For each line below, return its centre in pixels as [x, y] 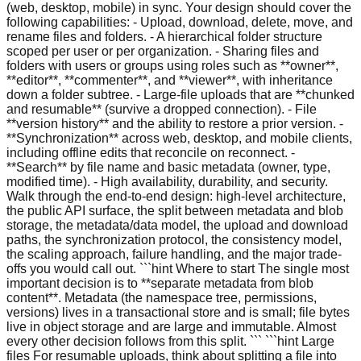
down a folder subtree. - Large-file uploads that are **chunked [180, 94]
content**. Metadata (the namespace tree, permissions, [162, 297]
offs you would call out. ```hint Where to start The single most [178, 268]
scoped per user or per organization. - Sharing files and [163, 51]
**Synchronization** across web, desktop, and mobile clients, [179, 138]
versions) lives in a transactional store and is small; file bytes [178, 312]
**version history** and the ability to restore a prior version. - [175, 123]
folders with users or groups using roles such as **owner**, [172, 65]
